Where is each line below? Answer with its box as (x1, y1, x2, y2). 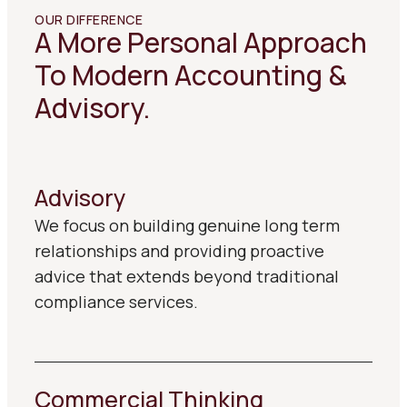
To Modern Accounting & (35, 56, 347, 94)
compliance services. (35, 291, 198, 313)
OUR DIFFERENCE (35, 11, 143, 28)
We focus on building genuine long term (35, 214, 340, 236)
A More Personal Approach (35, 24, 367, 61)
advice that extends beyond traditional (35, 265, 339, 287)
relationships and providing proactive (35, 240, 324, 262)
